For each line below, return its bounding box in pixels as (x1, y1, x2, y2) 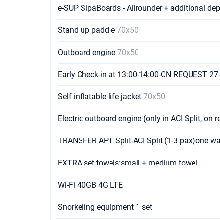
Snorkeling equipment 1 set (58, 202, 152, 212)
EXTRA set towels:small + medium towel (58, 158, 197, 167)
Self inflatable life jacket (58, 92, 143, 101)
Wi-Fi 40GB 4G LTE (58, 180, 123, 190)
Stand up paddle (58, 26, 117, 35)
